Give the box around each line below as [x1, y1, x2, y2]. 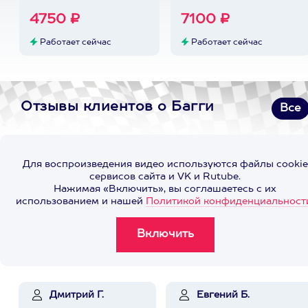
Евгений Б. [197, 290, 250, 300]
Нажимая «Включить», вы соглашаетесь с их [54, 184, 276, 194]
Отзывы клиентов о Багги [21, 100, 214, 114]
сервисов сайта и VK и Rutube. [89, 172, 241, 181]
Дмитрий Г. [49, 290, 104, 300]
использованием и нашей [16, 197, 146, 206]
